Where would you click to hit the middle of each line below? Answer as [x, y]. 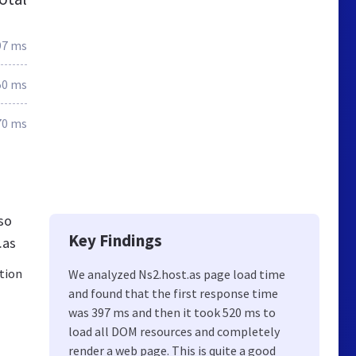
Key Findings [115, 240]
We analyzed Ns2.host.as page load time [177, 274]
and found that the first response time [173, 293]
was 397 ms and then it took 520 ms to [172, 312]
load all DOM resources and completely [174, 331]
